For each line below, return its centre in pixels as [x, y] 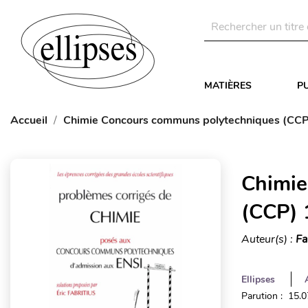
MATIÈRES [228, 86]
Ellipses [258, 279]
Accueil [29, 120]
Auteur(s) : [268, 239]
